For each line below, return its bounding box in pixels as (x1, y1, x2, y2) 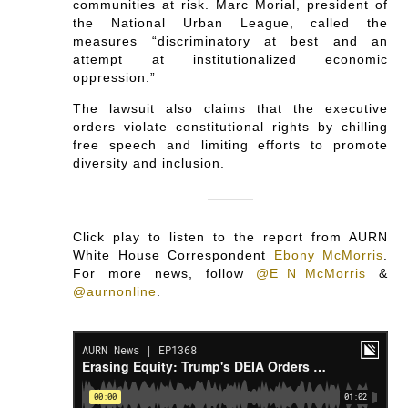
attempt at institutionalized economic (73, 51, 388, 66)
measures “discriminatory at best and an (73, 33, 388, 48)
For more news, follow (73, 265, 257, 280)
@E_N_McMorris (256, 265, 367, 280)
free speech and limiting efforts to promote (73, 137, 388, 152)
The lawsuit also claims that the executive (73, 100, 388, 116)
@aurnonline (73, 283, 158, 299)
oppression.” (73, 69, 157, 85)
